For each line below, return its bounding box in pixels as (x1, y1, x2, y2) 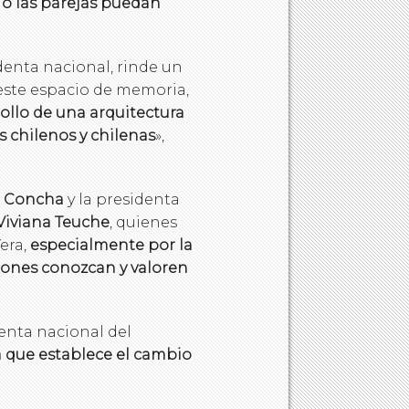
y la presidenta (64, 191, 180, 209)
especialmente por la (30, 236, 193, 255)
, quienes (110, 214, 177, 232)
